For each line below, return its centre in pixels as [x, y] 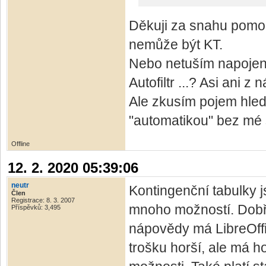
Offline [20, 144]
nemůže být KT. [176, 45]
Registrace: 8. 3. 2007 [43, 200]
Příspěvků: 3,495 [36, 208]
